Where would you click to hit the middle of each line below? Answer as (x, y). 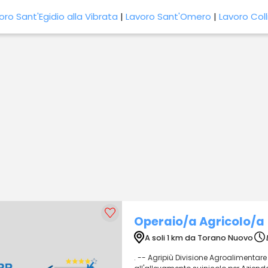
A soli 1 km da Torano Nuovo (199, 237)
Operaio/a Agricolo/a (199, 222)
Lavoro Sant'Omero (168, 16)
